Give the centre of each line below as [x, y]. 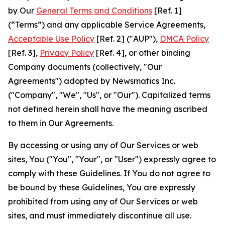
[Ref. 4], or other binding [142, 53]
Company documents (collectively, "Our [85, 67]
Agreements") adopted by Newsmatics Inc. [92, 81]
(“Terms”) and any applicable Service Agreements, [107, 25]
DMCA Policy [184, 39]
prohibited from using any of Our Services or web [103, 201]
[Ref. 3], [24, 53]
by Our [22, 11]
